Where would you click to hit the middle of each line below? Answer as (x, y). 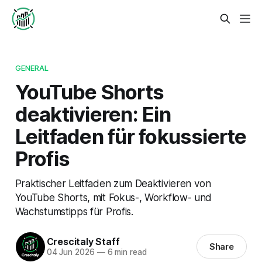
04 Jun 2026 (70, 252)
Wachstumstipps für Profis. (74, 211)
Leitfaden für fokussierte (131, 136)
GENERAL (32, 68)
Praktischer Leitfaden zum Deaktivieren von (113, 183)
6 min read (126, 252)
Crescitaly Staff (83, 242)
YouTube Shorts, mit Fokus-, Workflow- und (113, 197)
